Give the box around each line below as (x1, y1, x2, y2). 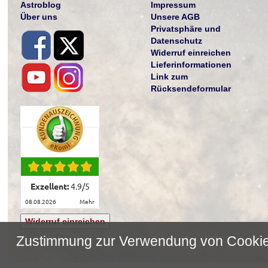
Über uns (20, 11, 58, 22)
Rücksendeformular (150, 83, 231, 93)
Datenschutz (150, 35, 202, 45)
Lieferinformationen (150, 59, 232, 69)
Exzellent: (30, 181, 71, 191)
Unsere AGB (150, 11, 200, 22)
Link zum (150, 71, 188, 81)
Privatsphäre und (150, 23, 221, 33)
